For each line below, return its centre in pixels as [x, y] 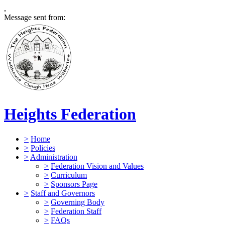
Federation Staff [76, 211]
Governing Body [78, 202]
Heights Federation [70, 114]
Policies [43, 148]
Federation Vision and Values [97, 166]
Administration [54, 157]
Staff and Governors [63, 193]
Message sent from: [35, 17]
